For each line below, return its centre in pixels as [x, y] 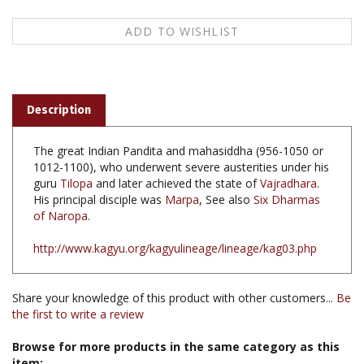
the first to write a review [78, 287]
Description [59, 83]
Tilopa [76, 156]
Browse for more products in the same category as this [176, 319]
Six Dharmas [287, 172]
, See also [226, 172]
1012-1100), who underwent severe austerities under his [181, 140]
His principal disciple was [99, 172]
